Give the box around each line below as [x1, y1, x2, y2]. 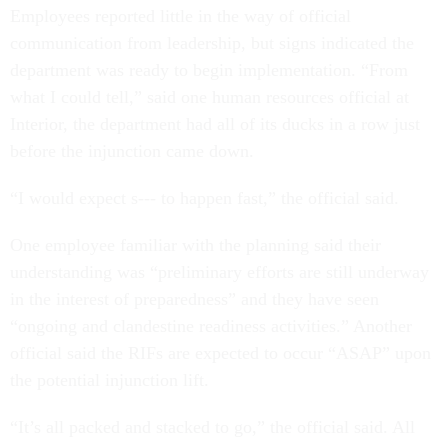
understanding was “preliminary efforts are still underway [10, 262, 429, 283]
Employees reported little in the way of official [10, 6, 351, 27]
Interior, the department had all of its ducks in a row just [10, 114, 420, 135]
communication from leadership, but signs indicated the [10, 33, 414, 54]
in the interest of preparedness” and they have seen [10, 289, 379, 310]
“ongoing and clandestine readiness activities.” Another [10, 316, 412, 337]
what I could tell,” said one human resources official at [10, 87, 409, 108]
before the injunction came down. [10, 141, 259, 162]
